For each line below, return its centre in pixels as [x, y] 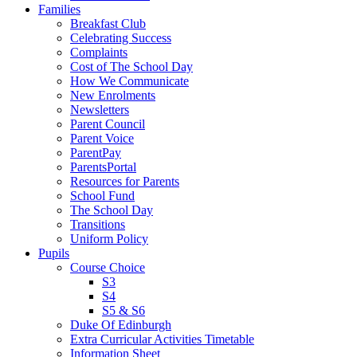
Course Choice [108, 267]
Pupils [54, 253]
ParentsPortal [103, 167]
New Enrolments [113, 95]
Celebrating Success [121, 37]
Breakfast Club [108, 23]
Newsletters [100, 109]
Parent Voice [102, 138]
